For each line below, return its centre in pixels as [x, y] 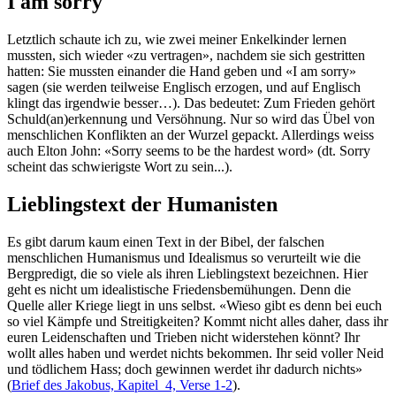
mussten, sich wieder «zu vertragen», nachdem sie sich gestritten [186, 56]
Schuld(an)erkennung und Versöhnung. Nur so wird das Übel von [191, 119]
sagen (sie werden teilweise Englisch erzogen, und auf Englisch [184, 88]
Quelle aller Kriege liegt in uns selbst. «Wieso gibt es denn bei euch [194, 306]
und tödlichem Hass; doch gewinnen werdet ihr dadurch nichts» [185, 369]
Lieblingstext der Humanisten [142, 205]
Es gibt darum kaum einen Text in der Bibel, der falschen [166, 242]
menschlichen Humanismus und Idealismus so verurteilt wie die [184, 258]
